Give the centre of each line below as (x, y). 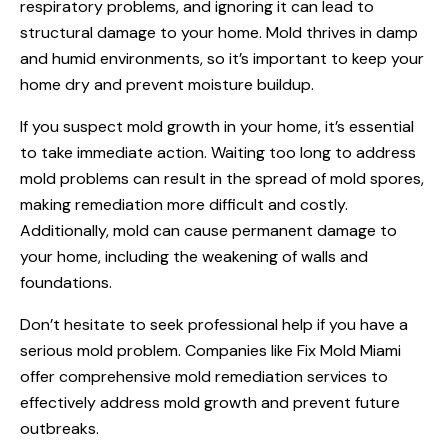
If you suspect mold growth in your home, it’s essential (217, 126)
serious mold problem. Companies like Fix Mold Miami (210, 350)
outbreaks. (59, 428)
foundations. (66, 282)
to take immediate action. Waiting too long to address (218, 152)
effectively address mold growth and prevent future (210, 402)
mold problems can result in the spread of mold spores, (222, 178)
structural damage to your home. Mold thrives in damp (219, 32)
